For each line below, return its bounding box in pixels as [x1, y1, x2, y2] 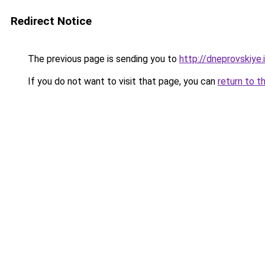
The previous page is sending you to [25, 53, 179, 64]
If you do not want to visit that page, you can [25, 76, 218, 87]
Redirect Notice [11, 14, 92, 28]
